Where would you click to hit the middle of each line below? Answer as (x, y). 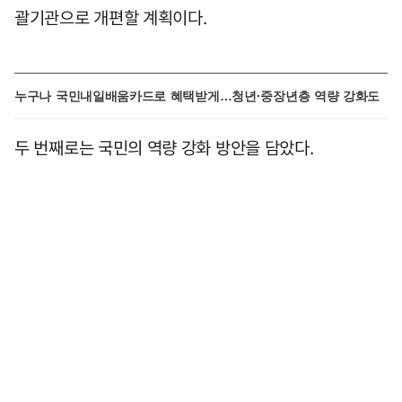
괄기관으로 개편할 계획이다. (111, 17)
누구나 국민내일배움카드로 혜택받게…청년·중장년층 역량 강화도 (197, 96)
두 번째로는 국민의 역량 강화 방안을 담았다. (164, 147)
